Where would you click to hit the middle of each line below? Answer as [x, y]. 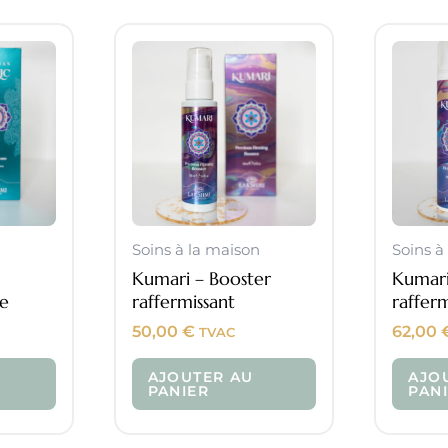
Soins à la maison [195, 250]
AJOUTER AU [200, 376]
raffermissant [183, 301]
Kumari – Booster [201, 278]
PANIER [178, 390]
